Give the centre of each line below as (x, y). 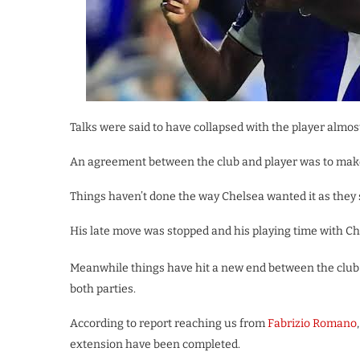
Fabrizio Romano (312, 323)
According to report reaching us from (169, 323)
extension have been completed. (155, 344)
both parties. (103, 289)
